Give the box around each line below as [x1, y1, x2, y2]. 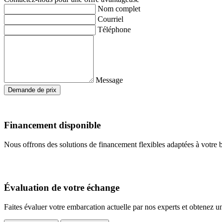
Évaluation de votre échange [4, 182, 119, 193]
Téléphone [98, 25, 131, 34]
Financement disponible [4, 120, 101, 131]
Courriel [98, 14, 123, 23]
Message [96, 75, 123, 84]
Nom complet [98, 4, 140, 13]
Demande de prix [8, 86, 56, 94]
